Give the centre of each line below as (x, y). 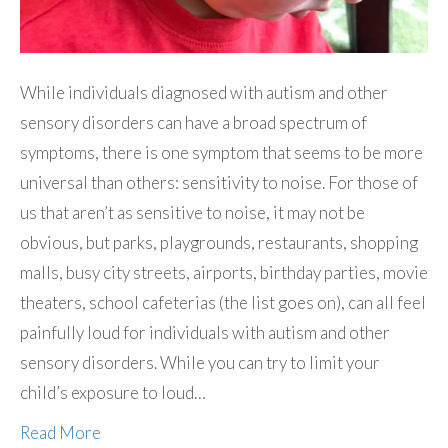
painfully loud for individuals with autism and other (205, 333)
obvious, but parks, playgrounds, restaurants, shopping (219, 243)
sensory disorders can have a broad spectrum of (193, 123)
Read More (60, 433)
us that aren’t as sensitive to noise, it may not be (192, 213)
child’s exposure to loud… (113, 393)
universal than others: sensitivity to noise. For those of (219, 183)
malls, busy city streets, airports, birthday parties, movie (224, 273)
